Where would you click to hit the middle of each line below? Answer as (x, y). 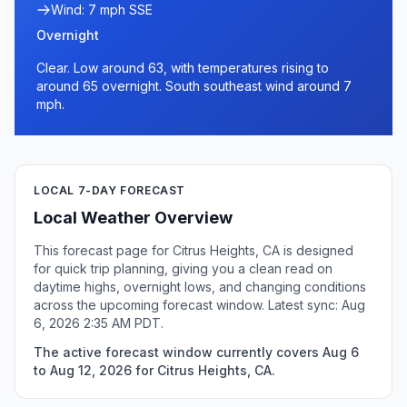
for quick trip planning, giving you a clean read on (183, 268)
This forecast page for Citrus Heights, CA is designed (194, 250)
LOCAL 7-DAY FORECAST (109, 190)
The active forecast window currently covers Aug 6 (196, 352)
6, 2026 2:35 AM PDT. (99, 323)
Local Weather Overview (133, 218)
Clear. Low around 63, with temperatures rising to (183, 68)
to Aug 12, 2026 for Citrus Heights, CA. (154, 370)
